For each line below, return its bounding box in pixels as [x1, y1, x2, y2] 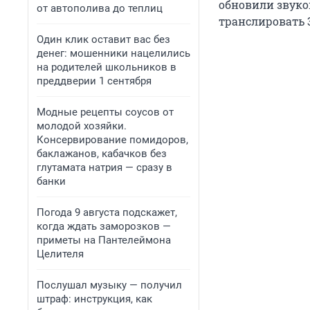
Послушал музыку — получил [37, 279, 182, 291]
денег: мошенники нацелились [37, 47, 190, 60]
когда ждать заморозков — [37, 220, 171, 232]
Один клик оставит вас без [37, 33, 170, 46]
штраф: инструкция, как [37, 293, 152, 305]
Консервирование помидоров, [37, 134, 188, 146]
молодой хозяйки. [37, 120, 127, 132]
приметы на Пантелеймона [37, 234, 171, 246]
